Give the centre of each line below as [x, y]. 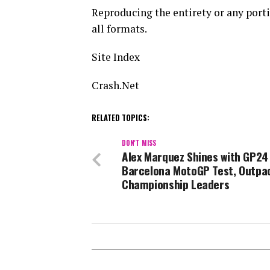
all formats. [119, 29]
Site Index [116, 57]
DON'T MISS [139, 143]
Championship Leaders [176, 184]
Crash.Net [115, 86]
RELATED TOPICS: [121, 118]
